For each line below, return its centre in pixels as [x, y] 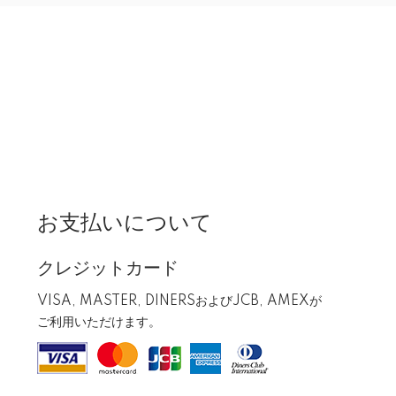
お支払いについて [125, 223]
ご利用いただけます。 [99, 322]
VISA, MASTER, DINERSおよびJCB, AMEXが [179, 301]
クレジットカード [108, 268]
